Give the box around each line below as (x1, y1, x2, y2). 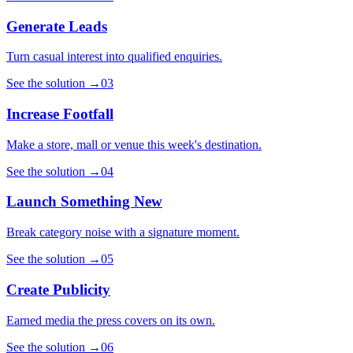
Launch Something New (6, 193, 162, 210)
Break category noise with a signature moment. (6, 225, 240, 240)
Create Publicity (6, 281, 110, 298)
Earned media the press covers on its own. (6, 313, 215, 327)
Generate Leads (6, 17, 107, 35)
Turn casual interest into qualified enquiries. (6, 50, 222, 64)
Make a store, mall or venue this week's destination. (6, 137, 262, 151)
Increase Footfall (6, 106, 113, 123)
